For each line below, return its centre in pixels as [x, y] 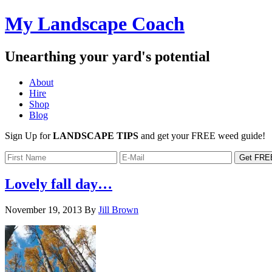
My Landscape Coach [95, 24]
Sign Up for [29, 135]
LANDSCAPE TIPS [96, 135]
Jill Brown [118, 209]
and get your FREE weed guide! [202, 135]
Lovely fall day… [59, 184]
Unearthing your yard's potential [107, 56]
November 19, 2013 [43, 209]
